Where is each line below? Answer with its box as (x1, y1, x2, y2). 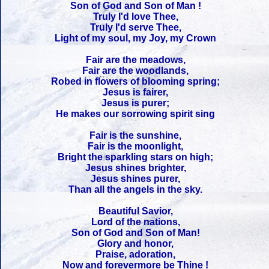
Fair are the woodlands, (82, 65, 189, 76)
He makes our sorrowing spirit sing (56, 108, 216, 119)
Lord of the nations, (91, 216, 180, 227)
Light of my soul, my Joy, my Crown (55, 32, 217, 43)
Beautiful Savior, (98, 205, 173, 216)
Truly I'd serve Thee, (90, 22, 181, 32)
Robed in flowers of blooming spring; (51, 76, 220, 86)
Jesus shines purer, (91, 173, 181, 184)
